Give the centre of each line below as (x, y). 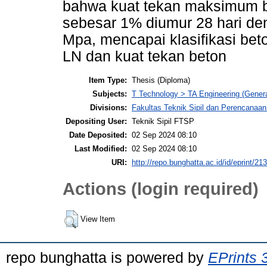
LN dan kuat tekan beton (145, 57)
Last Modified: (101, 148)
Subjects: (110, 94)
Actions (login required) (161, 189)
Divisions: (108, 107)
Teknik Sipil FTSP (163, 121)
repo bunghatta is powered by (107, 257)
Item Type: (108, 80)
